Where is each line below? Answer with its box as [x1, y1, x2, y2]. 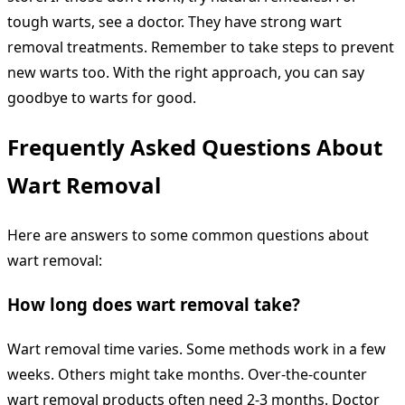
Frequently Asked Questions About [7, 132, 382, 163]
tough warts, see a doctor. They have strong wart [7, 12, 342, 33]
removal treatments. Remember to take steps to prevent [7, 37, 394, 58]
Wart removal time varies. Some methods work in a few [7, 338, 386, 359]
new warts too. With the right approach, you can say [7, 62, 364, 83]
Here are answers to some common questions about [7, 225, 369, 246]
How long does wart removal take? [7, 292, 300, 316]
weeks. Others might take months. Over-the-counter [7, 363, 367, 384]
